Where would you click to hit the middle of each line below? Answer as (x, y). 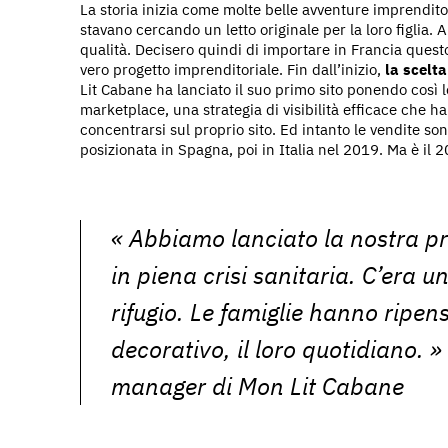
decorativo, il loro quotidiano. (267, 348)
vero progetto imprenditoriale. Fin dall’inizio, (232, 69)
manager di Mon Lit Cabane (257, 385)
